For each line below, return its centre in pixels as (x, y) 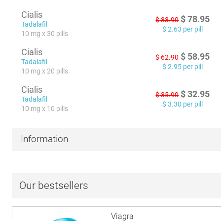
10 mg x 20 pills (45, 71)
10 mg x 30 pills (45, 34)
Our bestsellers (54, 185)
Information (45, 139)
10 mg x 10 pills (45, 109)
